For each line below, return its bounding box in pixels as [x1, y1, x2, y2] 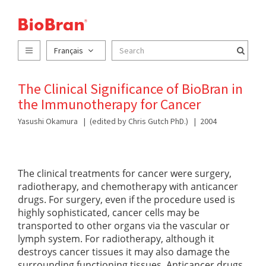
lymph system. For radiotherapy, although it [18, 232, 214, 245]
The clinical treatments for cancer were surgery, [18, 166, 232, 180]
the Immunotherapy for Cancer [18, 94, 201, 113]
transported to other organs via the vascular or [18, 218, 230, 232]
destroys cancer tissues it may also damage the [18, 245, 230, 258]
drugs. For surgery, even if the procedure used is [18, 192, 235, 206]
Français [54, 45, 85, 56]
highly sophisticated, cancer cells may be [18, 205, 199, 219]
